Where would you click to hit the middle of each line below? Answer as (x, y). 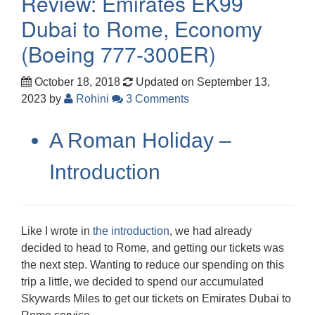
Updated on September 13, (201, 82)
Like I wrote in (57, 231)
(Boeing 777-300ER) (118, 53)
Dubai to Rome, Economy (142, 28)
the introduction (131, 231)
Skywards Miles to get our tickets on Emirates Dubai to (156, 298)
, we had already (211, 231)
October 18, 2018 (76, 82)
